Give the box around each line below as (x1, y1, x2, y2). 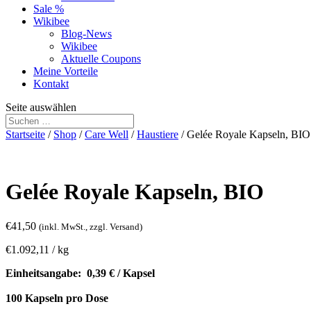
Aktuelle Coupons (61, 53, 141, 65)
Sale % (33, 3, 64, 15)
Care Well (85, 128, 128, 140)
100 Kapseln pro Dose (6, 292, 108, 304)
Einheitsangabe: (6, 267, 84, 279)
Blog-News (61, 28, 112, 40)
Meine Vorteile (33, 65, 98, 77)
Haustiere (137, 128, 178, 140)
